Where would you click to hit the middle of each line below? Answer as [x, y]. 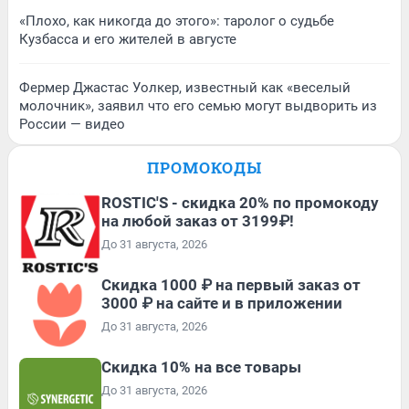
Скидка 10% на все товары [201, 367]
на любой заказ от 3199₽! [198, 220]
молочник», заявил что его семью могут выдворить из [198, 105]
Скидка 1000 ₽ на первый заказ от [231, 284]
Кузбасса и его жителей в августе [128, 39]
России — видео [72, 124]
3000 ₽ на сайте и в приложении [222, 303]
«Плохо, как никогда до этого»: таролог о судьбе [177, 21]
